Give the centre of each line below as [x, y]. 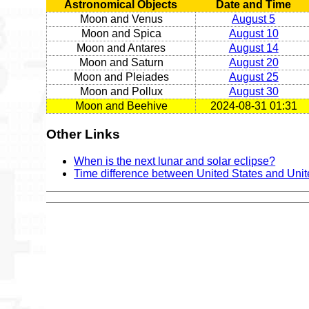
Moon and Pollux [121, 92]
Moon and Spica [121, 34]
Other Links [83, 134]
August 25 [253, 77]
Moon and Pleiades [121, 77]
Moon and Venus [121, 19]
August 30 [253, 92]
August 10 [253, 34]
